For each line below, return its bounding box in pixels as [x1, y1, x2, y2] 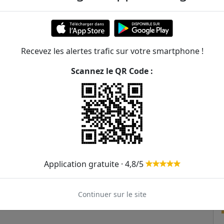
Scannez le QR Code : [71, 65, 153, 76]
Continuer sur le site [77, 189, 146, 199]
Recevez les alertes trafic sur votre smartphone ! [20, 45, 203, 56]
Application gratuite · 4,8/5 [43, 158, 145, 169]
